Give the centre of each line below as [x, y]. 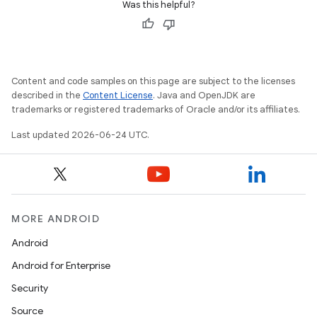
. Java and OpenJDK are [204, 95]
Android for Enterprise [61, 265]
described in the [47, 95]
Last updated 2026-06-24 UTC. [80, 135]
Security [30, 288]
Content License [118, 95]
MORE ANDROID [56, 219]
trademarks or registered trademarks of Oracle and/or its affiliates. [156, 109]
